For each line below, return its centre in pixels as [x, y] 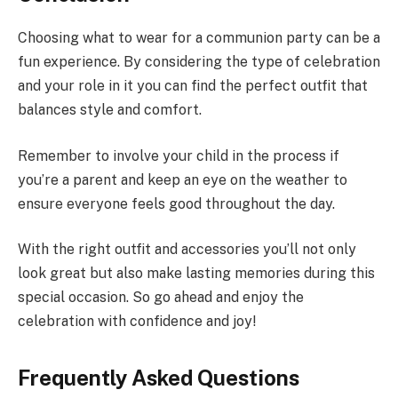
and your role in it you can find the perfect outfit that [193, 86]
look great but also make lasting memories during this [196, 274]
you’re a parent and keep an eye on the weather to [183, 179]
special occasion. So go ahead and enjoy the [161, 298]
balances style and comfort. [110, 110]
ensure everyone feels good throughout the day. [176, 203]
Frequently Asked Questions [159, 377]
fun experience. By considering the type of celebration [199, 62]
